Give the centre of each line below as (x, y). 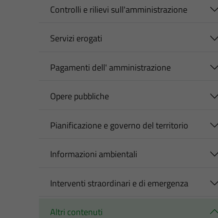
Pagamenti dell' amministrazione (110, 67)
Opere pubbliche (79, 96)
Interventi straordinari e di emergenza (119, 183)
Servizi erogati (76, 38)
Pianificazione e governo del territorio (119, 125)
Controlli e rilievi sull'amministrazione (118, 9)
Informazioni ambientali (93, 154)
